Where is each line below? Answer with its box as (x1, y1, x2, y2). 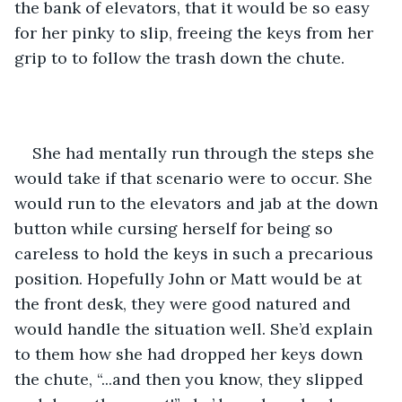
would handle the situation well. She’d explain (14, 318, 377, 339)
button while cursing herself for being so (14, 217, 337, 239)
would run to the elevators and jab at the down (14, 192, 382, 214)
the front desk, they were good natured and (14, 293, 355, 314)
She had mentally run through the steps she (32, 142, 379, 163)
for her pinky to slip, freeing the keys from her (14, 22, 378, 43)
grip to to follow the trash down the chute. (14, 47, 349, 68)
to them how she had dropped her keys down (14, 343, 367, 364)
